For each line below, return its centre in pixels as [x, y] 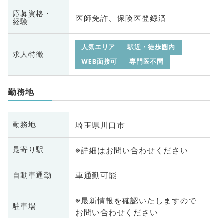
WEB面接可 [100, 62]
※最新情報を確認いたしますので [136, 201]
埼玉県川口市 [100, 125]
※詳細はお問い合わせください [132, 150]
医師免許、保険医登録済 [121, 18]
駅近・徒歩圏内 [152, 47]
